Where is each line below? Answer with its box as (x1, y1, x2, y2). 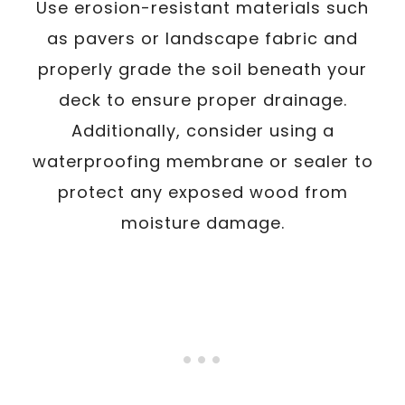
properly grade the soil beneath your (38, 57, 367, 80)
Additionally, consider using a (71, 118, 334, 142)
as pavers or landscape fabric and (47, 26, 358, 50)
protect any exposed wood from (57, 180, 348, 203)
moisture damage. (120, 211, 285, 234)
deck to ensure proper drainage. (58, 88, 347, 111)
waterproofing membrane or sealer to (32, 149, 373, 173)
